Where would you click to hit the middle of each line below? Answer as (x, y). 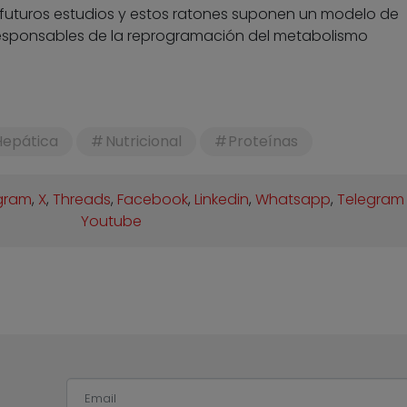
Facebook (153, 200)
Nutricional (143, 142)
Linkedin (222, 200)
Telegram (371, 200)
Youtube (111, 222)
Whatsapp (293, 200)
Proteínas (263, 142)
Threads (82, 200)
